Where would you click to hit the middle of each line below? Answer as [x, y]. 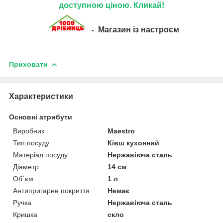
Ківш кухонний [134, 143]
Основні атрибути [41, 117]
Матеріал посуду [40, 155]
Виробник [29, 131]
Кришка [25, 214]
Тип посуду [31, 143]
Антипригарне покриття [51, 190]
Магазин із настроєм [138, 29]
